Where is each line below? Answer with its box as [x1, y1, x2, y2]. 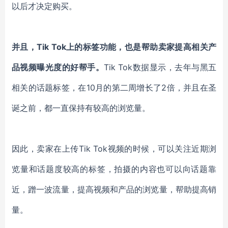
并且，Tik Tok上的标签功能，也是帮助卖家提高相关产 [12, 42, 216, 52]
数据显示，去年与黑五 [132, 62, 217, 72]
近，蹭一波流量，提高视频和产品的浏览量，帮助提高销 [12, 184, 216, 194]
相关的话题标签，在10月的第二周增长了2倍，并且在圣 [12, 82, 216, 93]
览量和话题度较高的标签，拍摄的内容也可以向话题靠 [12, 164, 216, 174]
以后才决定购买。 [12, 1, 77, 11]
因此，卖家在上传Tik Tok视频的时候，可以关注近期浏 [12, 144, 216, 154]
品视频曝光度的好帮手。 [12, 62, 104, 72]
